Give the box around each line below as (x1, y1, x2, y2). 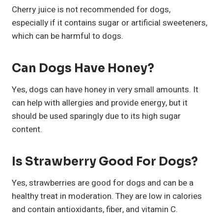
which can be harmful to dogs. (12, 29, 123, 42)
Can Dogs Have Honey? (12, 60, 154, 76)
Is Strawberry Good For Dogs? (12, 154, 198, 169)
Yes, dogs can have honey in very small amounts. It (12, 83, 198, 96)
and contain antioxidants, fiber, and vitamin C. (12, 203, 178, 216)
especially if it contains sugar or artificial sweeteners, (12, 16, 207, 29)
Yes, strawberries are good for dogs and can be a (12, 176, 193, 189)
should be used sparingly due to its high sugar (12, 110, 181, 122)
